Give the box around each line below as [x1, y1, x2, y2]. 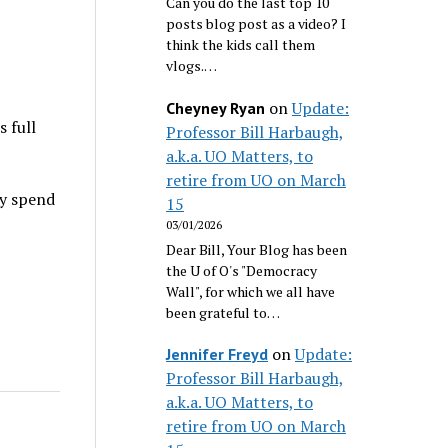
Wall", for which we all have [166, 281, 336, 301]
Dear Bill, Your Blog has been [166, 239, 348, 259]
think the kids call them [166, 35, 316, 55]
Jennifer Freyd [166, 344, 269, 365]
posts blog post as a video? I [166, 14, 347, 34]
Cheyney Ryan [166, 97, 266, 118]
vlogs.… [166, 56, 218, 76]
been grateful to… [166, 302, 281, 322]
